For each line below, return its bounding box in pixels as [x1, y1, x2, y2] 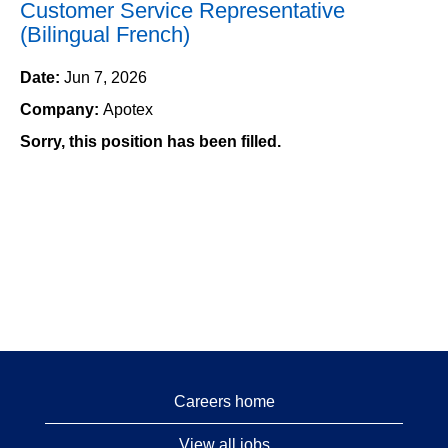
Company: [20, 101, 103, 118]
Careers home [173, 393, 275, 410]
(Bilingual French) [20, 22, 190, 47]
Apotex [103, 101, 153, 118]
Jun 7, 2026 [64, 69, 147, 86]
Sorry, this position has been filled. [20, 133, 281, 150]
